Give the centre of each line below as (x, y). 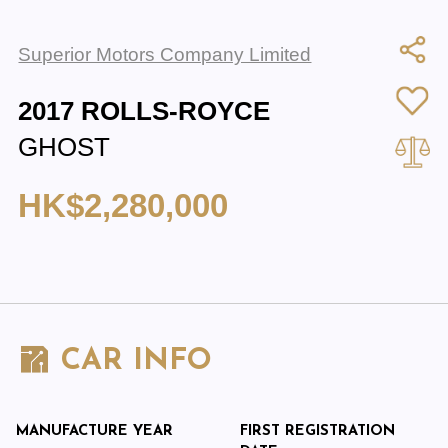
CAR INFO (131, 362)
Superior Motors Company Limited (165, 54)
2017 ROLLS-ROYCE (144, 111)
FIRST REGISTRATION (318, 431)
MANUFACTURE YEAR (95, 431)
